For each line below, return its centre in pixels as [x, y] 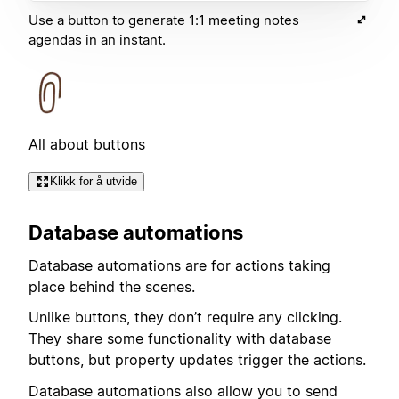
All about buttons [87, 144]
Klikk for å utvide [94, 181]
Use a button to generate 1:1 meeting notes [164, 20]
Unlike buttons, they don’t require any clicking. [185, 318]
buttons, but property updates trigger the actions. [197, 360]
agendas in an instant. [97, 39]
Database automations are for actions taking [179, 265]
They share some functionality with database [180, 339]
